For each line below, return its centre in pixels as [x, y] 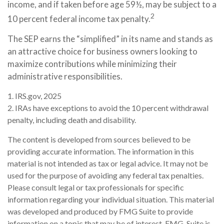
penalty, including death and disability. [72, 119]
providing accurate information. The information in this [101, 151]
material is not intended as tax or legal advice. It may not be [108, 163]
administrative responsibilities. [65, 76]
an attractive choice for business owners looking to [102, 51]
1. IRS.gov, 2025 [34, 95]
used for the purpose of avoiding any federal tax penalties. [105, 175]
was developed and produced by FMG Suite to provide [100, 211]
